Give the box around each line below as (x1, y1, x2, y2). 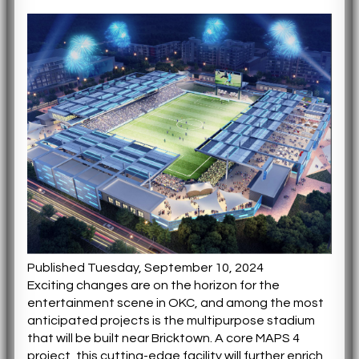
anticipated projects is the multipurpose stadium (27, 313, 315, 327)
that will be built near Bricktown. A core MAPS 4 (27, 331, 300, 345)
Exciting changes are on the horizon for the (27, 278, 280, 292)
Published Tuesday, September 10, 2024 (27, 260, 264, 274)
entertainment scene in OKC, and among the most (27, 296, 324, 309)
